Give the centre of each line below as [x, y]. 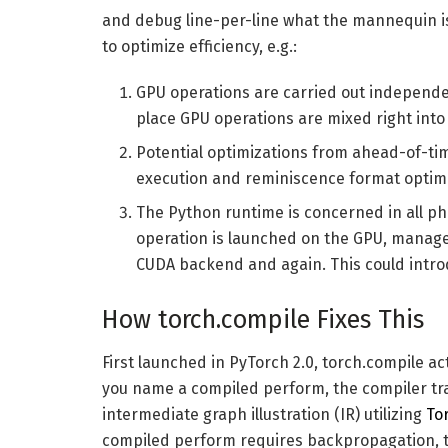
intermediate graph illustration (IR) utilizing [264, 415]
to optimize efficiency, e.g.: [199, 46]
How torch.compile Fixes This [263, 319]
